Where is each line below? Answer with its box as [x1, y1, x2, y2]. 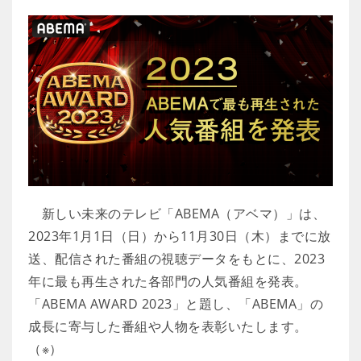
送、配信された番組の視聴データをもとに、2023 [28, 250, 325, 268]
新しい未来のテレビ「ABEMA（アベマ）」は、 [28, 205, 326, 222]
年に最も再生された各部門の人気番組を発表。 [28, 272, 308, 290]
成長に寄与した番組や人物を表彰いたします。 [28, 317, 308, 335]
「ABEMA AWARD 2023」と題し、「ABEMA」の [28, 295, 323, 313]
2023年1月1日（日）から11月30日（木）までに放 [28, 227, 331, 245]
